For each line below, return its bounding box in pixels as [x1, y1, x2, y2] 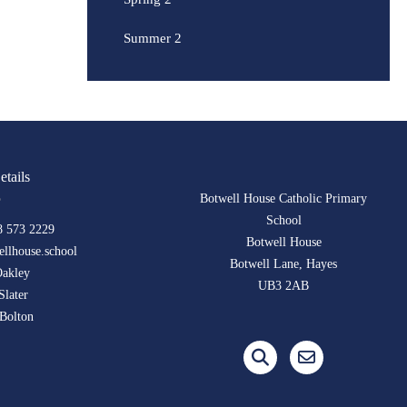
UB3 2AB [258, 279, 310, 293]
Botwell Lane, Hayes [230, 257, 338, 271]
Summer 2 [123, 31, 182, 45]
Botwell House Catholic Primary [200, 192, 368, 205]
